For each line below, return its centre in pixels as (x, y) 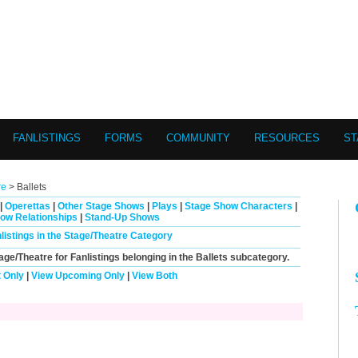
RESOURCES (287, 138)
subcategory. (259, 257)
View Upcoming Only (78, 276)
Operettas (28, 206)
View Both (154, 276)
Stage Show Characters (239, 206)
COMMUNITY (198, 138)
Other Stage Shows (101, 206)
